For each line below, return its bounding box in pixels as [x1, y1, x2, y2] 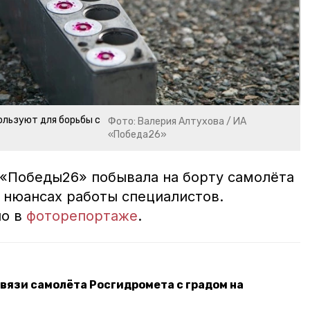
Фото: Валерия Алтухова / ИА [108, 116, 247, 128]
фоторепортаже [26, 208, 138, 225]
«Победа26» [108, 129, 167, 141]
